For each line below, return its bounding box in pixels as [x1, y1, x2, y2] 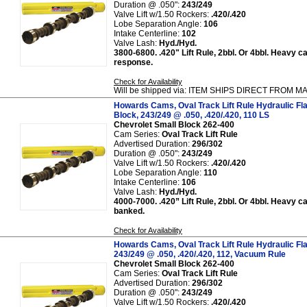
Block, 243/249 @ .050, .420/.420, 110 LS [114, 110, 269, 120]
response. [114, 57, 153, 67]
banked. [114, 206, 145, 216]
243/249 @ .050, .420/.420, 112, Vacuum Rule [114, 249, 286, 259]
